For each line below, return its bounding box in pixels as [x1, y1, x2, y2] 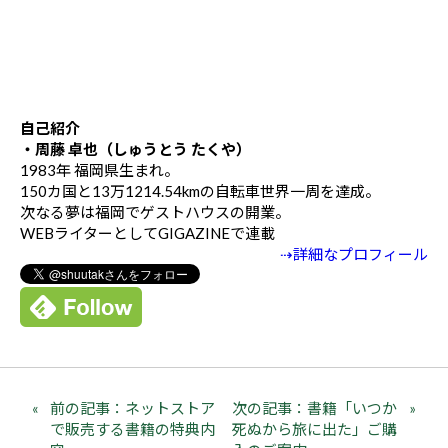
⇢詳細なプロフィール [280, 245, 428, 263]
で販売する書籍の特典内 [50, 420, 215, 438]
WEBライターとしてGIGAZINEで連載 [20, 224, 275, 242]
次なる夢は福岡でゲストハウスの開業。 [20, 203, 290, 221]
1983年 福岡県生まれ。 [20, 161, 179, 179]
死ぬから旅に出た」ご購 [232, 420, 398, 438]
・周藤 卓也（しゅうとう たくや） [20, 140, 251, 158]
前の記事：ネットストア [50, 399, 215, 417]
